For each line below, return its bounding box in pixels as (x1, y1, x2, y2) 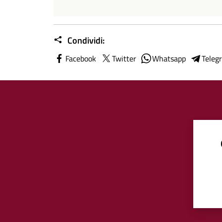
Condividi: (65, 33, 105, 47)
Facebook (65, 52, 96, 64)
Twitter (112, 52, 136, 64)
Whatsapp (152, 52, 186, 64)
